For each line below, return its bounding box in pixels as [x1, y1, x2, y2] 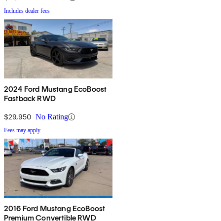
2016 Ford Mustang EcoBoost [4, 204, 106, 214]
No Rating [36, 112, 68, 121]
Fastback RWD [4, 94, 56, 104]
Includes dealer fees [4, 7, 50, 15]
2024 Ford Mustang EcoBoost [4, 84, 107, 94]
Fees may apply [4, 127, 40, 134]
